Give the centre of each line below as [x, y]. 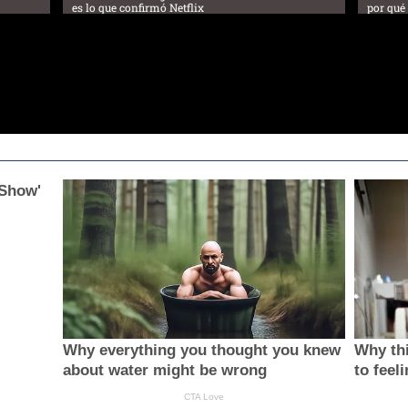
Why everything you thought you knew [201, 350]
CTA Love [204, 396]
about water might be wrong [164, 370]
